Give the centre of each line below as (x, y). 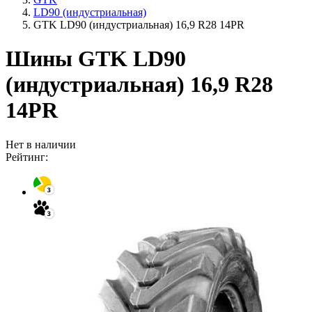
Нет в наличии (41, 144)
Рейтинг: (27, 157)
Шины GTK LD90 (96, 59)
